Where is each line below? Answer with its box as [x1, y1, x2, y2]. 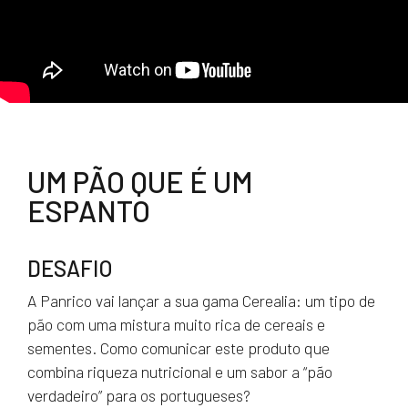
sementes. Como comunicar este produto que [27, 338, 330, 358]
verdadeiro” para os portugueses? [27, 385, 250, 405]
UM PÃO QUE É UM [27, 164, 253, 199]
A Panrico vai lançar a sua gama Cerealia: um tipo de [27, 291, 375, 311]
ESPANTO [27, 193, 150, 228]
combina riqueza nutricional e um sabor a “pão [27, 362, 332, 382]
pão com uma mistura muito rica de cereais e [27, 314, 325, 334]
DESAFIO [27, 255, 113, 281]
